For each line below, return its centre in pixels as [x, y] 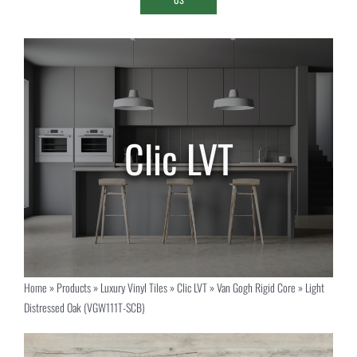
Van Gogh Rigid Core [256, 288]
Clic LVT [192, 288]
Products [73, 288]
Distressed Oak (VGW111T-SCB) [84, 308]
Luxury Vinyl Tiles [133, 288]
